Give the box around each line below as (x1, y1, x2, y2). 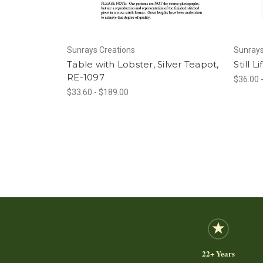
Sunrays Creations (67, 45, 135, 55)
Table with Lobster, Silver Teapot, (67, 58, 219, 70)
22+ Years (202, 247, 235, 259)
